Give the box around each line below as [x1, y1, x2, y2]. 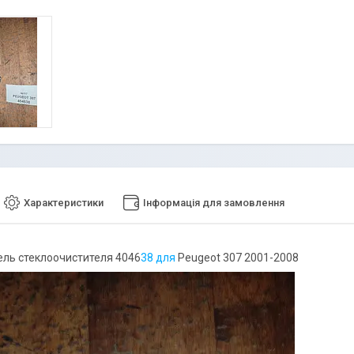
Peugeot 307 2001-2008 [178, 251, 299, 265]
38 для [141, 251, 178, 265]
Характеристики [24, 197, 104, 209]
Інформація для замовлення [143, 197, 284, 209]
